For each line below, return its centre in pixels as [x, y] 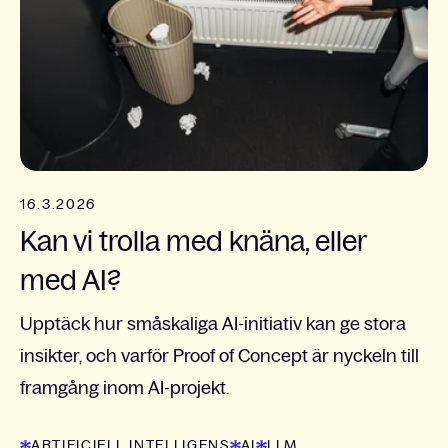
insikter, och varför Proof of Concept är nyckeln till [219, 356]
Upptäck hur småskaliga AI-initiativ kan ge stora [213, 324]
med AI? [70, 280]
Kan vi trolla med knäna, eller [193, 241]
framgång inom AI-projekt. [124, 388]
